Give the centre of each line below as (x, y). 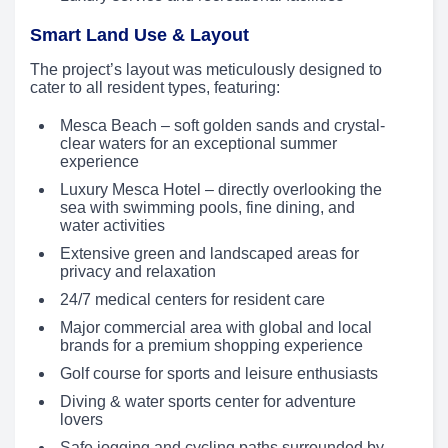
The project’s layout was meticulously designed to (206, 70)
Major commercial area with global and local (216, 328)
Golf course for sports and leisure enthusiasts (219, 374)
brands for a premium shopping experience (211, 346)
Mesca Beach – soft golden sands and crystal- (222, 126)
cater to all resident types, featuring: (155, 88)
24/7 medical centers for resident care (192, 300)
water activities (112, 226)
